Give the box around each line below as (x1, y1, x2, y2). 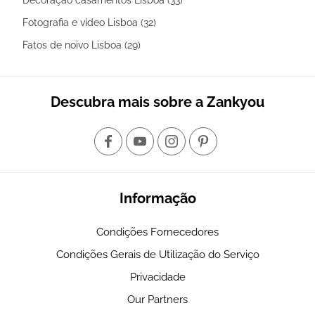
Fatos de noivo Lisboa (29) (22, 39, 141, 51)
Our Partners (127, 292, 188, 306)
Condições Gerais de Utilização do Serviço (56, 247, 259, 261)
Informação (119, 189, 196, 207)
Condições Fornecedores (96, 225, 219, 238)
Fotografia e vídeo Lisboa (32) (22, 16, 156, 28)
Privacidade (129, 270, 186, 283)
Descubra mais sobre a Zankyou (51, 93, 264, 110)
